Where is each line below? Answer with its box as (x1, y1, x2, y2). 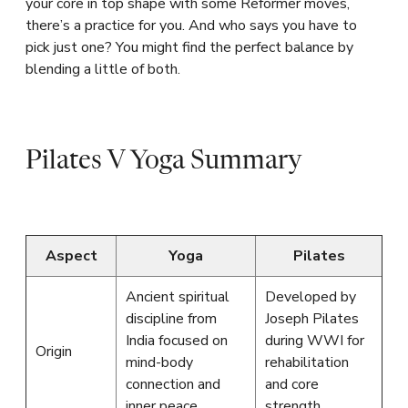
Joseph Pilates (265, 309, 359, 329)
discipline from (126, 309, 217, 329)
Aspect (45, 246, 97, 266)
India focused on (126, 331, 228, 351)
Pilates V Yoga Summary (25, 149, 302, 175)
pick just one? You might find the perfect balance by (25, 37, 353, 57)
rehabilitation (265, 352, 349, 372)
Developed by (265, 287, 356, 307)
